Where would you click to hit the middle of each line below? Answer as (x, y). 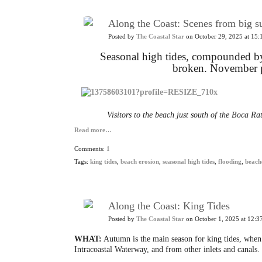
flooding (230, 162)
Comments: (90, 149)
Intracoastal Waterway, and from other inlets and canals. (167, 249)
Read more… (93, 130)
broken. (191, 68)
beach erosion (140, 162)
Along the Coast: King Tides (169, 206)
